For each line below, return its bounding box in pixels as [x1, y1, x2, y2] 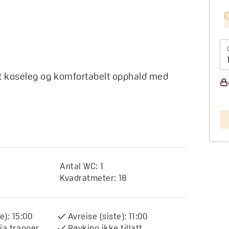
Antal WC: [60, 161, 98, 172]
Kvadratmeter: [60, 173, 117, 184]
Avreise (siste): [67, 211, 127, 222]
